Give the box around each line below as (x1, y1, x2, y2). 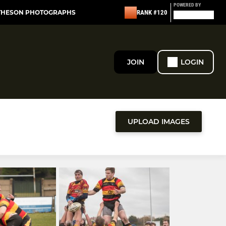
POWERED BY (174, 2, 201, 8)
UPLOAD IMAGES (128, 117, 190, 127)
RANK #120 (137, 9, 167, 16)
